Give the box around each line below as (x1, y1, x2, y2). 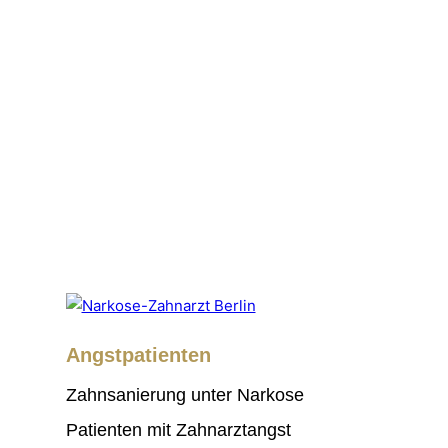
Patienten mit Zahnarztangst (65, 420, 291, 441)
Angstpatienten (65, 344, 211, 367)
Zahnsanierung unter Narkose (65, 385, 304, 406)
